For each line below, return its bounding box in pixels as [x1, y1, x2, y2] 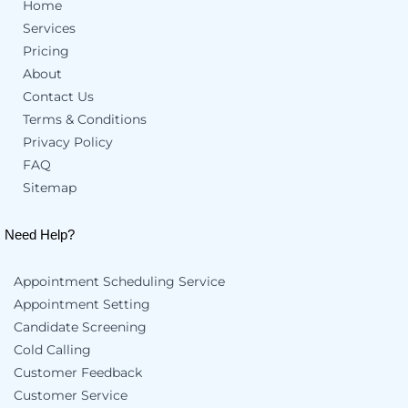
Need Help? [5, 227, 75, 243]
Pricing [23, 43, 69, 60]
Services [23, 20, 76, 37]
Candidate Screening [14, 319, 147, 336]
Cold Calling [14, 342, 91, 359]
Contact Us [23, 88, 94, 106]
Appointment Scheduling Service [14, 273, 225, 291]
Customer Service [14, 387, 127, 404]
